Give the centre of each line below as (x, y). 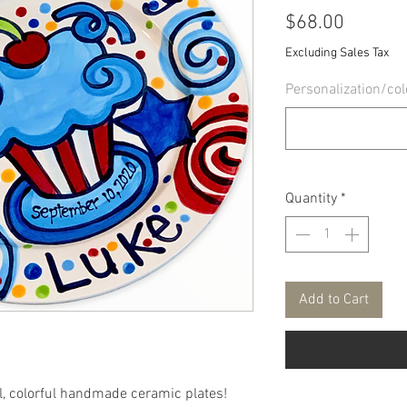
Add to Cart (334, 300)
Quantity (311, 199)
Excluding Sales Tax (337, 53)
